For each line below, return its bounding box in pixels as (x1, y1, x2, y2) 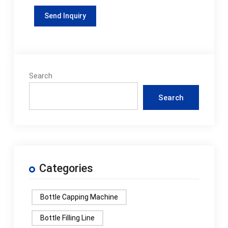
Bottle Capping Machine (40, 193, 118, 202)
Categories (39, 162, 93, 175)
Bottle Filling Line (40, 214, 95, 222)
